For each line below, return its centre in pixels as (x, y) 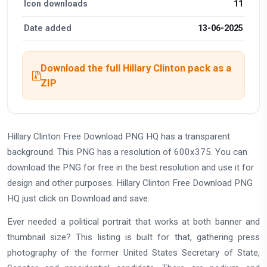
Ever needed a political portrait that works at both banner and (133, 222)
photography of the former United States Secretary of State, (133, 253)
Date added (48, 28)
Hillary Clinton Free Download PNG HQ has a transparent (119, 137)
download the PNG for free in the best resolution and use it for (131, 168)
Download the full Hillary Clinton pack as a (136, 68)
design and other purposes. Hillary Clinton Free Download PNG (130, 183)
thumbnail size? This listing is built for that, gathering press (133, 237)
